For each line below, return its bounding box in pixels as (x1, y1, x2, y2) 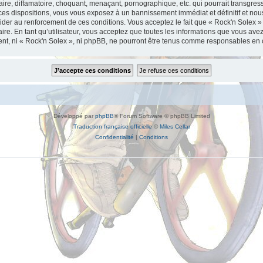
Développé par (53, 112, 95, 119)
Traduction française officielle (73, 123, 152, 130)
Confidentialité (95, 133, 134, 140)
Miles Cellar (159, 123, 190, 130)
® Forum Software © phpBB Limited (113, 112, 210, 119)
